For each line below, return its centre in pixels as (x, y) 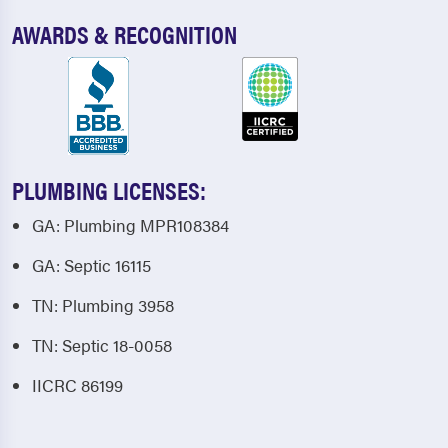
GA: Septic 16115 (91, 265)
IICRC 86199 (77, 385)
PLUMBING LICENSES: (109, 190)
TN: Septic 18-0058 (102, 345)
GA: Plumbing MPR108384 (130, 225)
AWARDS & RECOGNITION (124, 34)
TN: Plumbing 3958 (103, 305)
